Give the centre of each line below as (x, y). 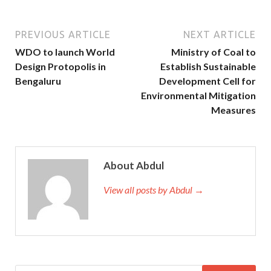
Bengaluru (38, 80)
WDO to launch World (65, 51)
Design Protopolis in (60, 66)
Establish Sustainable (208, 66)
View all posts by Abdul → (154, 189)
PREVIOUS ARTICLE (63, 34)
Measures (233, 109)
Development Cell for (207, 80)
